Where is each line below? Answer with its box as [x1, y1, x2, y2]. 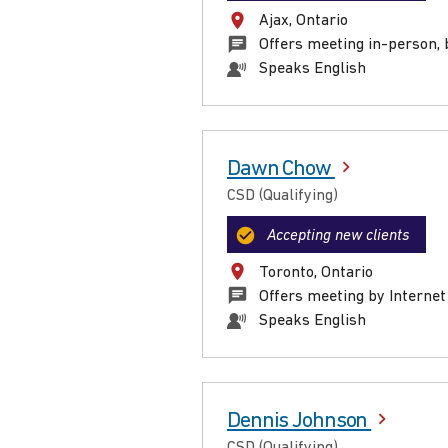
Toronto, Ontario [259, 264, 373, 281]
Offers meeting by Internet [259, 288, 446, 305]
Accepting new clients [267, 227, 410, 244]
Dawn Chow [227, 158, 335, 182]
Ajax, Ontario [259, 13, 348, 30]
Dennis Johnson [227, 409, 372, 433]
